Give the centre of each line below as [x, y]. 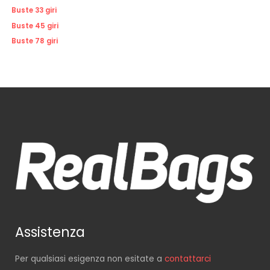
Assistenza [50, 232]
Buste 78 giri [35, 41]
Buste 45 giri [35, 26]
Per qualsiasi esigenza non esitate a [90, 259]
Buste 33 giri [34, 10]
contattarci [188, 259]
